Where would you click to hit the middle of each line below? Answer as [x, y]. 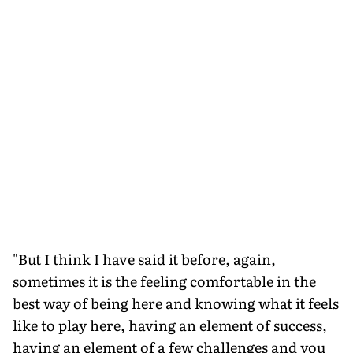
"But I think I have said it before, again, [144, 258]
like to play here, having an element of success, [170, 325]
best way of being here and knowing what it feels [176, 303]
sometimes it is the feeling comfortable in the [164, 281]
